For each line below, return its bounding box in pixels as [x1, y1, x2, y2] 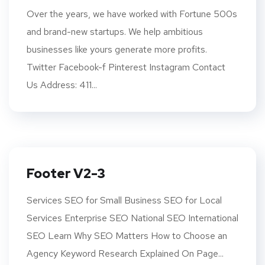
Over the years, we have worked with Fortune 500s [27, 8, 237, 20]
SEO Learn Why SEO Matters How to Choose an [27, 230, 227, 242]
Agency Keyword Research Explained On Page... [27, 247, 224, 260]
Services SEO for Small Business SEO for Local [27, 194, 222, 206]
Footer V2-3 [27, 165, 105, 182]
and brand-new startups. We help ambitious [27, 25, 203, 38]
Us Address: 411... [27, 79, 97, 91]
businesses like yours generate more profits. [27, 43, 207, 56]
